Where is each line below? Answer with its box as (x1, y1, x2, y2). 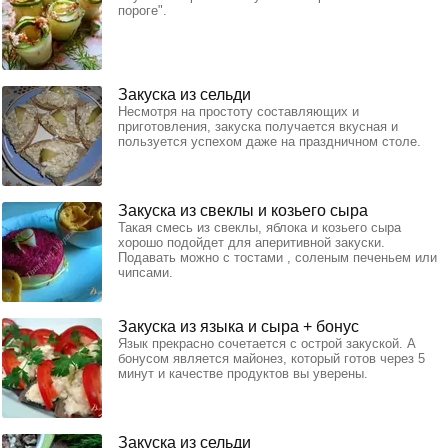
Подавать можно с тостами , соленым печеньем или (118, 249, 437, 265)
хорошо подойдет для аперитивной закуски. (118, 234, 385, 250)
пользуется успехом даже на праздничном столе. (118, 133, 421, 149)
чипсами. (118, 264, 173, 280)
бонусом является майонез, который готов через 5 (118, 350, 425, 366)
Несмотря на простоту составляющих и (118, 103, 359, 119)
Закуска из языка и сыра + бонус (118, 317, 359, 335)
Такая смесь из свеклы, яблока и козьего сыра (118, 219, 401, 235)
